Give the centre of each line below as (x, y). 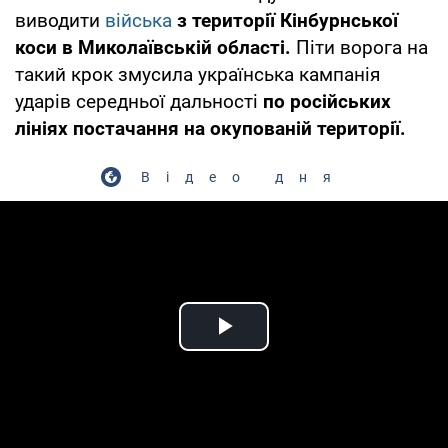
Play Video (296, 349)
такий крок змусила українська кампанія (197, 74)
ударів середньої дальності (139, 101)
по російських (327, 101)
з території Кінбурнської (287, 20)
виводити (60, 20)
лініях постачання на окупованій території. (210, 128)
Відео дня (244, 176)
